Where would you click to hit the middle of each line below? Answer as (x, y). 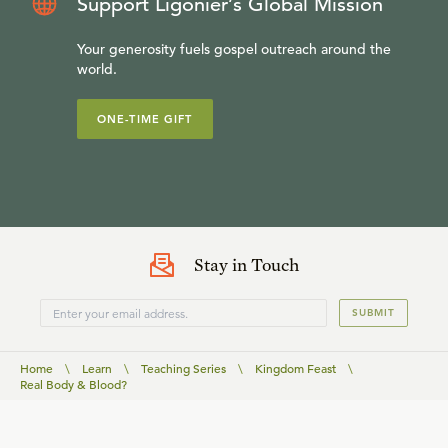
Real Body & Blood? (73, 384)
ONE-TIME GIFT (145, 119)
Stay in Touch (246, 264)
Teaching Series (183, 368)
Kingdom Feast (295, 368)
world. (97, 69)
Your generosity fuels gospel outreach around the (234, 49)
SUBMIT (373, 312)
